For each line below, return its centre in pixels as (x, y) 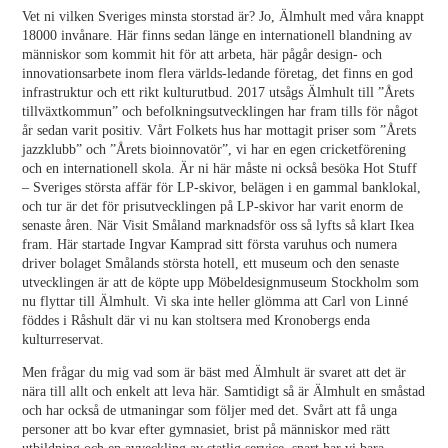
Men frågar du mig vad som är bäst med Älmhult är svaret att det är (214, 372)
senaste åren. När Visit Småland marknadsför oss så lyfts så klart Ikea (218, 225)
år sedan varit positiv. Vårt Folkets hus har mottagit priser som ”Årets (219, 130)
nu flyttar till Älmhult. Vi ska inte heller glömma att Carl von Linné (215, 301)
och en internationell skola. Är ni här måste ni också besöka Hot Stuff (220, 168)
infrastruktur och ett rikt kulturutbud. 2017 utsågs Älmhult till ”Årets (218, 92)
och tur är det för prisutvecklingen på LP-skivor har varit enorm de (213, 206)
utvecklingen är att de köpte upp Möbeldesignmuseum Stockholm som (221, 282)
